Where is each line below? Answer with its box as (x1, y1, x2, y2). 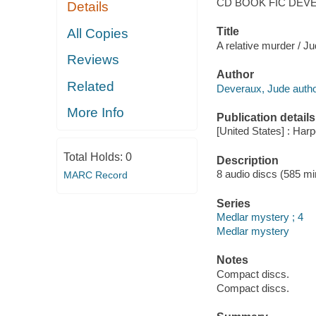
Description (216, 154, 279, 166)
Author (216, 68, 254, 81)
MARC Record (63, 169, 128, 181)
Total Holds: (63, 150, 126, 163)
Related (67, 78, 115, 94)
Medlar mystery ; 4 (216, 211, 303, 224)
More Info (67, 105, 125, 121)
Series (216, 197, 250, 209)
